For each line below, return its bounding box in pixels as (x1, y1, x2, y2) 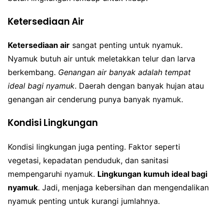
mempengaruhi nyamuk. (8, 169, 97, 179)
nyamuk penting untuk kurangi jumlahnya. (8, 196, 160, 206)
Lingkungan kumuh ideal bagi (97, 169, 207, 179)
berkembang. (8, 67, 58, 77)
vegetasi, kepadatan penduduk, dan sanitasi (8, 155, 169, 165)
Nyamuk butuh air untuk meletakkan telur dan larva (8, 54, 195, 64)
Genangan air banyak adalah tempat (58, 67, 191, 77)
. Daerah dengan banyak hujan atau (75, 81, 204, 91)
